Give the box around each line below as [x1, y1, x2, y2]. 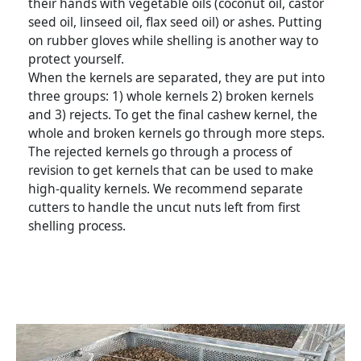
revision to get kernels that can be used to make [28, 160, 313, 179]
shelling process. [28, 216, 126, 234]
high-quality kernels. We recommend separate [28, 179, 303, 197]
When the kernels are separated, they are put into [28, 68, 325, 86]
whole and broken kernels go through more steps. [28, 123, 325, 142]
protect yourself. [28, 49, 124, 68]
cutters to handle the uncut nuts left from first [28, 197, 301, 216]
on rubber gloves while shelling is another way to [28, 31, 318, 49]
